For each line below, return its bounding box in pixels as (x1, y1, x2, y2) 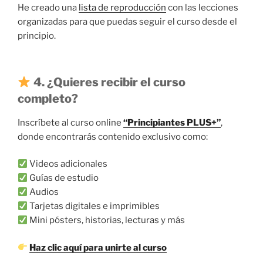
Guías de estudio (28, 173, 99, 183)
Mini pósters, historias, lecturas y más (28, 215, 186, 225)
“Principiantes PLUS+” (123, 117, 221, 128)
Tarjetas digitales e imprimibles (28, 201, 160, 211)
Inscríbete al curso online (18, 117, 123, 128)
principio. (18, 31, 56, 41)
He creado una (18, 2, 79, 13)
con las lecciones (166, 2, 238, 13)
